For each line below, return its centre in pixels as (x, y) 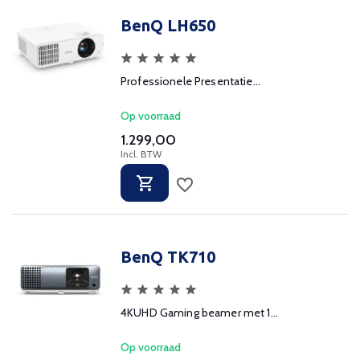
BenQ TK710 (168, 257)
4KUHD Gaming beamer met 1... (199, 313)
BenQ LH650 (168, 25)
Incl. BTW (141, 154)
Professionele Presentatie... (190, 81)
